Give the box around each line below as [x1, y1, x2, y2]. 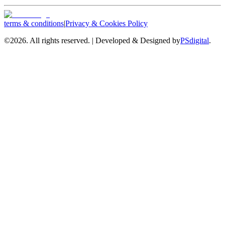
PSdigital [180, 36, 209, 45]
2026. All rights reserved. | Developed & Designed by [10, 36, 180, 45]
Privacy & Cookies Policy [65, 19, 148, 28]
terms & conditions [4, 19, 64, 28]
